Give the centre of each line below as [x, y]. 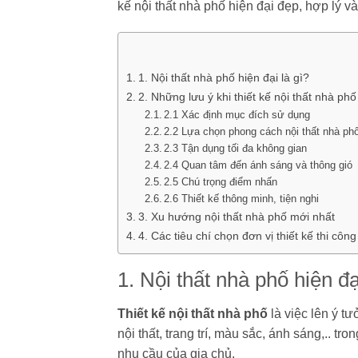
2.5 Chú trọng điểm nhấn [221, 182]
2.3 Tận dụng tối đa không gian [236, 149]
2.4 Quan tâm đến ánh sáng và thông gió [259, 165]
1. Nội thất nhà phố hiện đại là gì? [223, 78]
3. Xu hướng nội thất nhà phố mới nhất [236, 217]
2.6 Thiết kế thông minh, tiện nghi [242, 199]
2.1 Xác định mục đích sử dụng [237, 115]
